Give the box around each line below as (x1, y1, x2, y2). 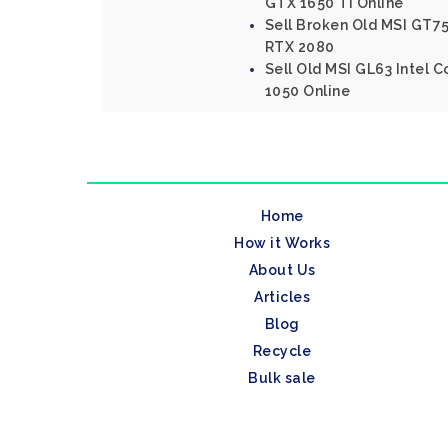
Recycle (252, 343, 312, 359)
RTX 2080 (264, 39, 335, 55)
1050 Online (264, 83, 350, 99)
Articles (254, 289, 310, 305)
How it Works (234, 235, 330, 251)
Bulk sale (248, 370, 316, 386)
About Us (248, 262, 316, 278)
